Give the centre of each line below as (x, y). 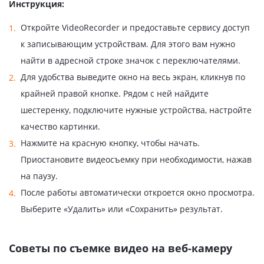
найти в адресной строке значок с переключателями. (131, 61)
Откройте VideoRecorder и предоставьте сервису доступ (135, 28)
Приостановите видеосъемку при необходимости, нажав (136, 160)
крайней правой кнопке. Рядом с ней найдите (115, 94)
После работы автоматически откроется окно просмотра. (138, 193)
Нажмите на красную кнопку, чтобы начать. (110, 143)
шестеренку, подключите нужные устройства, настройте (136, 110)
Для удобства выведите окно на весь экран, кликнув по (133, 77)
